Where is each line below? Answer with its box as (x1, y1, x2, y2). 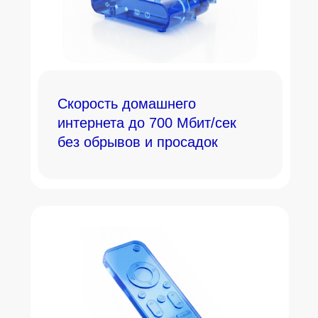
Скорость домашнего (57, 96, 196, 111)
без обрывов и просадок (57, 134, 218, 150)
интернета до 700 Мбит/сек (57, 115, 236, 131)
